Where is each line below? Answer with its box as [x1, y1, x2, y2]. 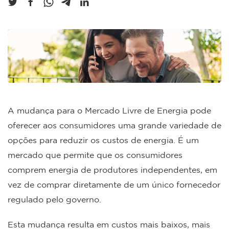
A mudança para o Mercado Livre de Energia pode [8, 105, 211, 115]
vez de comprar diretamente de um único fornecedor [8, 179, 220, 189]
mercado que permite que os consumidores [8, 150, 182, 159]
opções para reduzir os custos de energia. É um [8, 135, 199, 145]
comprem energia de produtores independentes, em [8, 165, 217, 174]
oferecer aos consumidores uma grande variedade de [8, 120, 221, 130]
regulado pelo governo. [8, 194, 106, 204]
